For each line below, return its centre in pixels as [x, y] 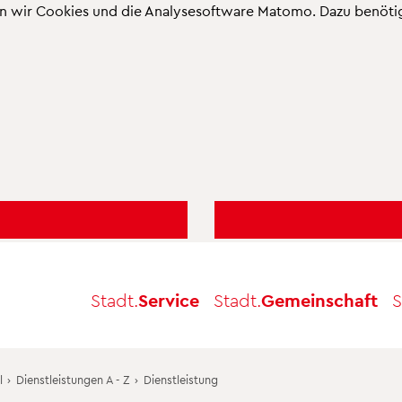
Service [169, 299]
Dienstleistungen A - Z [73, 379]
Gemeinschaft [319, 299]
